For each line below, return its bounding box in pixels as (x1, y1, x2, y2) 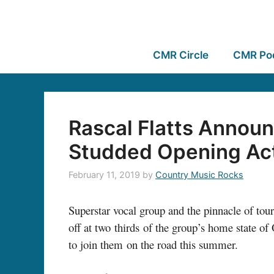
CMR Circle (152, 49, 209, 61)
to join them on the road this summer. (68, 237, 238, 253)
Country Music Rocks (155, 169, 243, 180)
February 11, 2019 (68, 169, 140, 180)
